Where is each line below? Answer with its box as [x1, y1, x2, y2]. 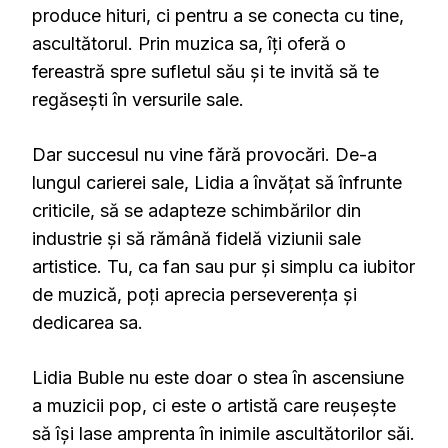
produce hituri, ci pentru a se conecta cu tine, [32, 5, 404, 27]
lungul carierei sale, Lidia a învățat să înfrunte [32, 172, 402, 194]
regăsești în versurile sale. [32, 89, 244, 111]
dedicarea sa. [32, 312, 143, 334]
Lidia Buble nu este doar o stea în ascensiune [32, 367, 404, 389]
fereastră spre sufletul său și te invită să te [32, 61, 379, 83]
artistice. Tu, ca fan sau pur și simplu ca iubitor [32, 256, 415, 278]
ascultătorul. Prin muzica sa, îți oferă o [32, 33, 346, 55]
